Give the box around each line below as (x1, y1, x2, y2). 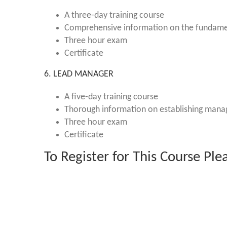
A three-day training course (64, 11, 164, 20)
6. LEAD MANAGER (44, 69, 113, 79)
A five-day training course (64, 92, 158, 102)
